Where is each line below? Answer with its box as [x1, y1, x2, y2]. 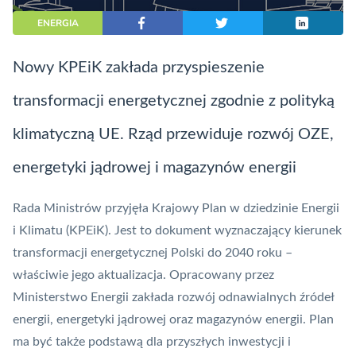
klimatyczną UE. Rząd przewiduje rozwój [13, 126, 298, 143]
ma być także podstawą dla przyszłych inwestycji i [13, 335, 291, 349]
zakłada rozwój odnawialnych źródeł [129, 291, 334, 304]
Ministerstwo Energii [13, 291, 129, 304]
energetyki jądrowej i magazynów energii [13, 160, 296, 176]
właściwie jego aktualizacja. [13, 269, 169, 282]
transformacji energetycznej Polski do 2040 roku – [13, 246, 292, 260]
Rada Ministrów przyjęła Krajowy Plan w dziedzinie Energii [13, 202, 339, 215]
